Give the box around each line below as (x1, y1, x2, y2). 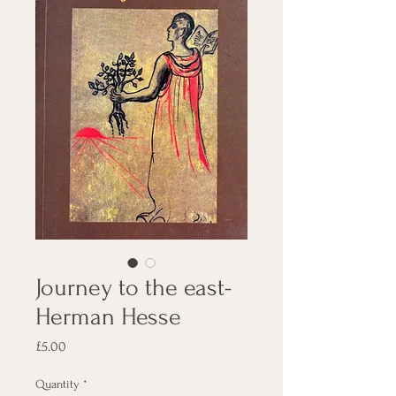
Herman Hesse (35, 303, 181, 331)
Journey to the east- (35, 274, 232, 301)
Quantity (35, 377, 80, 391)
